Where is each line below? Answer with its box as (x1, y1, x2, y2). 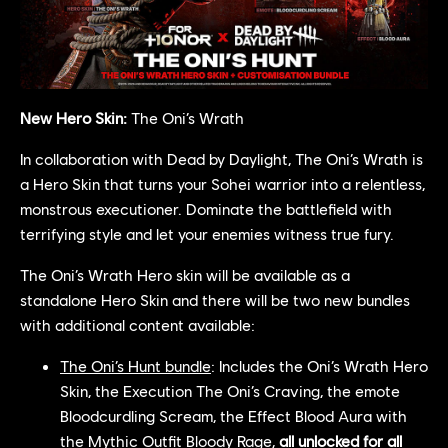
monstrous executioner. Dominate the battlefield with (20, 198, 392, 218)
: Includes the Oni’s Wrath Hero (211, 355, 428, 375)
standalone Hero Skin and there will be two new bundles (20, 289, 410, 309)
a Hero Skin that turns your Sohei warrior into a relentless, (20, 173, 425, 193)
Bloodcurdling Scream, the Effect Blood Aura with (60, 405, 407, 425)
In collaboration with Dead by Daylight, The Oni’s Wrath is (20, 148, 423, 168)
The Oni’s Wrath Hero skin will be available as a (20, 264, 350, 284)
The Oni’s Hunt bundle (60, 355, 211, 375)
